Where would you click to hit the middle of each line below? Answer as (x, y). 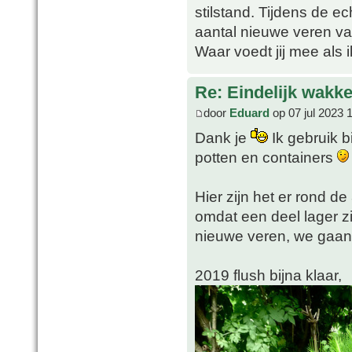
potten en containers (266, 157)
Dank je (223, 137)
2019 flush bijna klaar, (268, 275)
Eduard (249, 112)
